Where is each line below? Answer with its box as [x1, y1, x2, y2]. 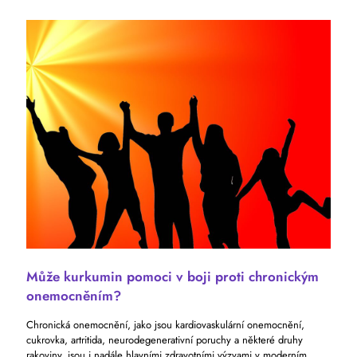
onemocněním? [26, 285, 121, 305]
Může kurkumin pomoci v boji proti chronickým [26, 266, 319, 286]
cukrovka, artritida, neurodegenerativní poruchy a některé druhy [26, 331, 303, 347]
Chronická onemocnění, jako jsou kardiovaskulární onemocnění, [26, 316, 304, 332]
